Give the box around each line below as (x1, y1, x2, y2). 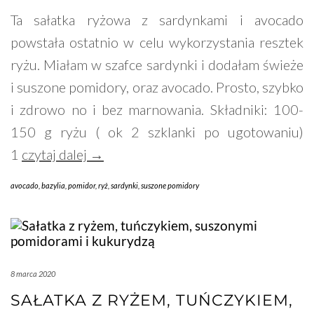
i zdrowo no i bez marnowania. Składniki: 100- (11, 101, 303, 118)
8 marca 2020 (11, 269, 55, 279)
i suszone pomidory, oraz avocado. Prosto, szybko (11, 78, 303, 96)
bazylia (41, 181, 65, 191)
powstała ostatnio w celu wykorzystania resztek (11, 34, 303, 51)
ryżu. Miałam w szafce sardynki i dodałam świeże (11, 56, 303, 74)
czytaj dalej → (22, 146, 104, 163)
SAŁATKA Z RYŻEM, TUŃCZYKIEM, (11, 291, 293, 310)
